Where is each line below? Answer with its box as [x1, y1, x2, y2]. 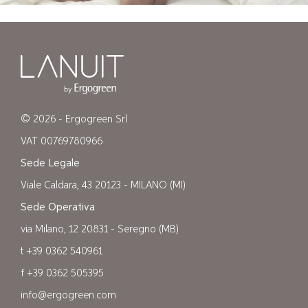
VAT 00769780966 [21, 136, 102, 148]
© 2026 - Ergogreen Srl [21, 114, 127, 126]
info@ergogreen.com [21, 290, 116, 302]
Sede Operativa [21, 202, 95, 214]
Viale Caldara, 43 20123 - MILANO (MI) [21, 180, 186, 192]
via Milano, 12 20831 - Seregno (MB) [21, 224, 179, 236]
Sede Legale [21, 158, 80, 170]
